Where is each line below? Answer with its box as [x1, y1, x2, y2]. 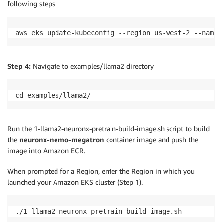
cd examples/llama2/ [15, 91, 91, 100]
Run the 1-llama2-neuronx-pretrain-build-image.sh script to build [7, 124, 210, 133]
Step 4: [7, 62, 33, 71]
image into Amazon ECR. [7, 146, 85, 155]
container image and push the [104, 135, 198, 144]
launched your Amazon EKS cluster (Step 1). [7, 178, 143, 187]
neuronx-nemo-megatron [19, 135, 104, 144]
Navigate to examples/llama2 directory [33, 62, 154, 71]
